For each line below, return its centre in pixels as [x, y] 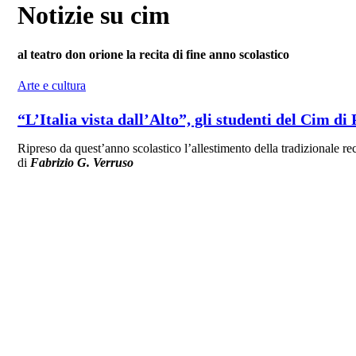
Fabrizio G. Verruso [82, 162]
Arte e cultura [52, 85]
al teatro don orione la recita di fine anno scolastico [153, 54]
